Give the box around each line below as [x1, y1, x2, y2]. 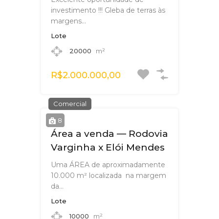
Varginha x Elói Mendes [51, 142, 165, 153]
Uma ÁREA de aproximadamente [51, 160, 165, 170]
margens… [51, 17, 86, 26]
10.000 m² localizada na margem [51, 171, 166, 180]
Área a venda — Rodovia [51, 128, 168, 140]
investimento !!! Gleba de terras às [51, 6, 165, 15]
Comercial [53, 100, 87, 108]
